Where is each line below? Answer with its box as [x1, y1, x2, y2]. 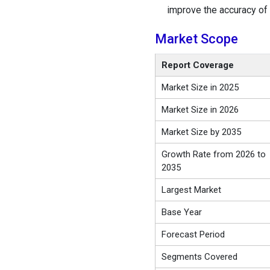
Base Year [161, 207, 202, 218]
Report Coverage [161, 60, 234, 71]
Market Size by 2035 [161, 127, 241, 138]
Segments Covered [161, 251, 237, 263]
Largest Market [161, 184, 221, 196]
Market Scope [154, 31, 238, 47]
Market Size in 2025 [161, 82, 239, 93]
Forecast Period [161, 229, 225, 240]
